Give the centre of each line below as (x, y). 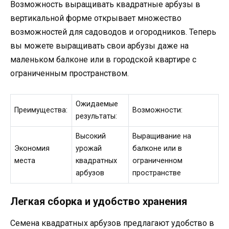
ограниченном (158, 161)
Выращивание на (162, 136)
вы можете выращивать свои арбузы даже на (99, 46)
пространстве (157, 173)
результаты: (97, 117)
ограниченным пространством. (70, 74)
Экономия (32, 149)
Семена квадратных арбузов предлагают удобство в (112, 223)
